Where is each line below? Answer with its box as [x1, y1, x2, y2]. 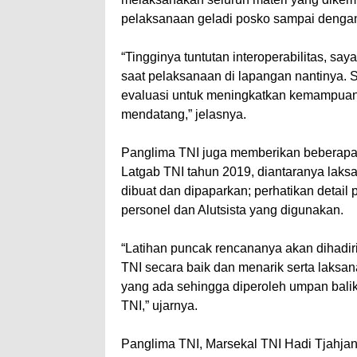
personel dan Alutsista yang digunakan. [121, 203, 343, 218]
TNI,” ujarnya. [121, 299, 198, 313]
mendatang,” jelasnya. [121, 108, 246, 122]
